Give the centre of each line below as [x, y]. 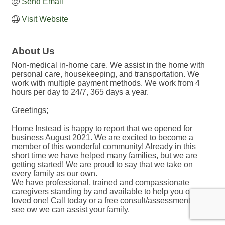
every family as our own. [54, 174]
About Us [33, 51]
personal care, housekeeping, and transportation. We [105, 74]
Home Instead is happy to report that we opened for [102, 129]
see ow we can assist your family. [71, 210]
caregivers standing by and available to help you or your [111, 192]
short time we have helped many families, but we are [104, 156]
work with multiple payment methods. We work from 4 [106, 83]
